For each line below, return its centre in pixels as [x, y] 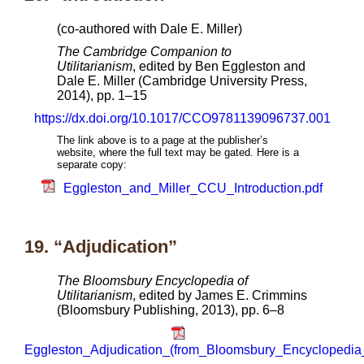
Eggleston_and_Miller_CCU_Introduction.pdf [193, 188]
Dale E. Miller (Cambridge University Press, [182, 81]
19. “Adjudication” [101, 247]
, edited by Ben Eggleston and [219, 66]
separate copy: [92, 165]
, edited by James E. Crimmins [220, 295]
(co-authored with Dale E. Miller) [149, 29]
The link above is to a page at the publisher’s [162, 140]
